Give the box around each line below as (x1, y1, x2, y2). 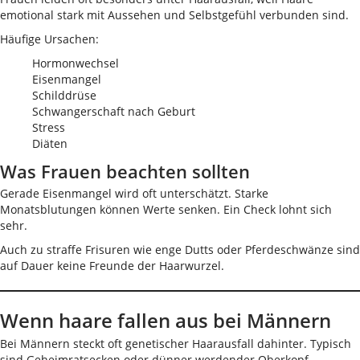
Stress (32, 120, 65, 135)
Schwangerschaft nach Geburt (32, 104, 195, 119)
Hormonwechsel (32, 55, 119, 71)
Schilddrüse (32, 88, 96, 103)
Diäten (32, 136, 67, 151)
